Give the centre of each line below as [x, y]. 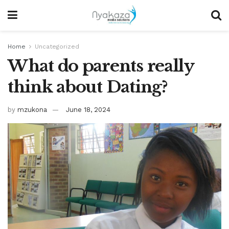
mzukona [32, 109]
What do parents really [101, 66]
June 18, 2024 [88, 109]
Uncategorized [57, 47]
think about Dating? [88, 87]
